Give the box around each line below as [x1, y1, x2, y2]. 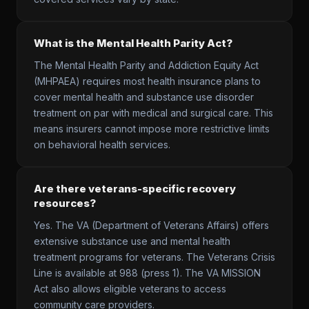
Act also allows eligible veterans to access [34, 283, 226, 295]
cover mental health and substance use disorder [34, 91, 254, 103]
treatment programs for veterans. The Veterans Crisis [34, 251, 275, 263]
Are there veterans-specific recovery [34, 182, 236, 195]
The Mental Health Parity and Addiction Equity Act [34, 59, 259, 71]
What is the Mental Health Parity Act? [34, 37, 232, 50]
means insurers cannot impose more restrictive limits [34, 123, 270, 134]
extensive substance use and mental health [34, 235, 230, 247]
